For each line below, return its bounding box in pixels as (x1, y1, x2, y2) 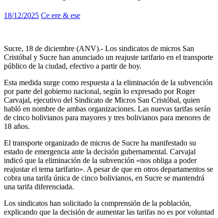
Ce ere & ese (41, 11, 80, 20)
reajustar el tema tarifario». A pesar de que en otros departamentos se (4, 165, 213, 174)
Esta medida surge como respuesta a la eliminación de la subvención (4, 78, 213, 87)
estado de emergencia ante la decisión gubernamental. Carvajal (4, 147, 196, 156)
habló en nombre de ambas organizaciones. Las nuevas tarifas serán (4, 105, 211, 113)
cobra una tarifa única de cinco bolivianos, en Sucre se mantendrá (4, 174, 204, 182)
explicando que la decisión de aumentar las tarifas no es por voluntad (4, 208, 214, 217)
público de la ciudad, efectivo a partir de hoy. (4, 62, 142, 71)
